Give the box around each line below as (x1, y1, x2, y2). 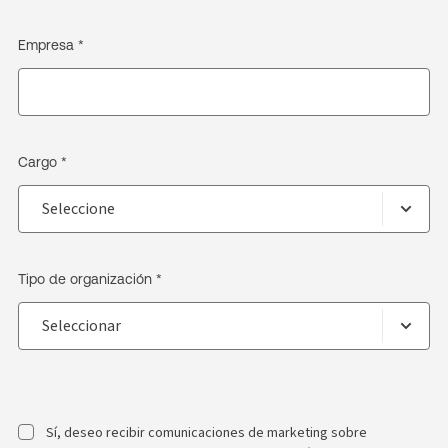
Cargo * (18, 154, 67, 170)
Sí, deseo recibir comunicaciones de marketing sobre (46, 423, 367, 442)
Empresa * (18, 37, 84, 53)
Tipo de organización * (18, 271, 162, 287)
